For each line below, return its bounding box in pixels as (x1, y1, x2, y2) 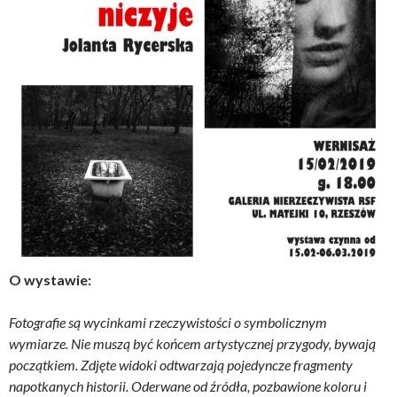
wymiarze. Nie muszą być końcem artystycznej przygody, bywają (9, 334, 376, 352)
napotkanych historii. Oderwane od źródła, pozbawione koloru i (9, 377, 367, 394)
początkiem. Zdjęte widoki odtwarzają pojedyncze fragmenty (9, 355, 353, 373)
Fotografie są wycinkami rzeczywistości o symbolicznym (9, 313, 327, 331)
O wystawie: (9, 270, 91, 288)
